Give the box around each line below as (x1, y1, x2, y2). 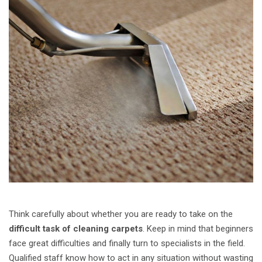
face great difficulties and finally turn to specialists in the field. (9, 238, 245, 249)
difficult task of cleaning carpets (9, 223, 143, 235)
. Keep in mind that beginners (143, 223, 253, 235)
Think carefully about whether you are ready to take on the (9, 209, 233, 220)
